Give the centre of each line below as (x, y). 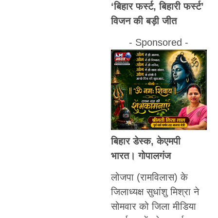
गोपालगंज (154, 155)
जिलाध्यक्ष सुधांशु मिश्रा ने (155, 192)
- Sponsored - (159, 43)
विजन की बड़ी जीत (144, 21)
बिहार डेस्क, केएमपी (145, 141)
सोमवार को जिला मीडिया (153, 206)
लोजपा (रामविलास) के (149, 177)
